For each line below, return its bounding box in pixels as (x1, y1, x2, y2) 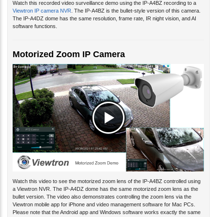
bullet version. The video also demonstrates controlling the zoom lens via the (13, 186, 191, 192)
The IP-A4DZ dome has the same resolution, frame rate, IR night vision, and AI (13, 7, 196, 14)
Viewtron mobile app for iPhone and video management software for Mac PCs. (13, 194, 195, 200)
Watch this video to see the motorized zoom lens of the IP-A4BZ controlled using (13, 170, 201, 177)
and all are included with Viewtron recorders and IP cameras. (13, 209, 155, 216)
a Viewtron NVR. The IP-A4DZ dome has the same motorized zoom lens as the (13, 178, 198, 185)
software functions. (13, 15, 57, 21)
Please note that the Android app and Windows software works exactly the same (13, 201, 201, 208)
